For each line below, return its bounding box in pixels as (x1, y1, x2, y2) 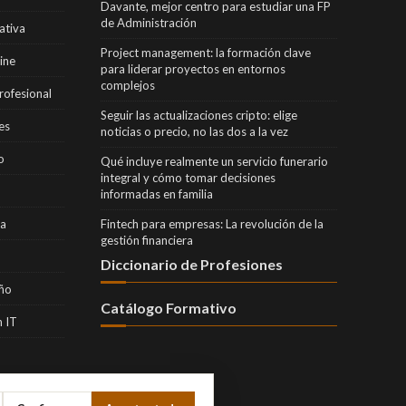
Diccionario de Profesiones (100, 255, 283, 273)
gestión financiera (100, 232, 193, 247)
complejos (100, 77, 155, 92)
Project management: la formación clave (100, 44, 311, 60)
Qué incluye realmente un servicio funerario (100, 153, 328, 169)
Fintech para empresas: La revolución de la (100, 216, 324, 231)
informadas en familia (100, 186, 213, 201)
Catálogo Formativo (100, 298, 237, 316)
